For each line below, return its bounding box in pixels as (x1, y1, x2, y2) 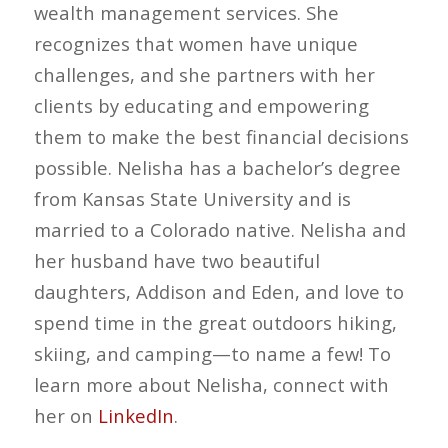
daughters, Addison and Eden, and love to (33, 279, 404, 305)
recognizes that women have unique (33, 31, 358, 57)
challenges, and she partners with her (33, 62, 375, 88)
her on (33, 403, 98, 429)
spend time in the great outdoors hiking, (33, 310, 397, 336)
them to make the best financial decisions (33, 124, 409, 150)
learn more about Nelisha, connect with (33, 372, 389, 398)
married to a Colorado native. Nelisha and (33, 217, 406, 243)
